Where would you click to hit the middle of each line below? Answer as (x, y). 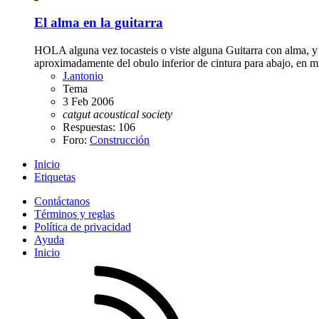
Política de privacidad (83, 227)
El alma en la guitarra (99, 23)
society (157, 115)
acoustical (116, 115)
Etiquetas (55, 177)
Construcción (120, 140)
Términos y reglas (74, 214)
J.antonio (83, 76)
